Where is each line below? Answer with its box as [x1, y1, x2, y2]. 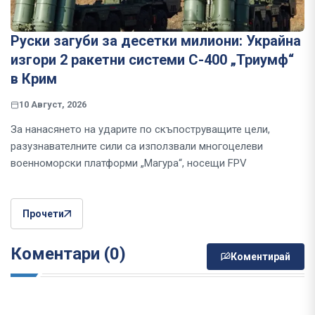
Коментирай [231, 250, 290, 262]
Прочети [22, 207, 64, 219]
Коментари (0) [11, 243, 126, 264]
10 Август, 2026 [19, 98, 86, 110]
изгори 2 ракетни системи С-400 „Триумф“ [11, 51, 294, 68]
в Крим [11, 70, 57, 87]
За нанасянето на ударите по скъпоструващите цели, [11, 122, 270, 136]
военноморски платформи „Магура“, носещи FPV [11, 156, 247, 169]
